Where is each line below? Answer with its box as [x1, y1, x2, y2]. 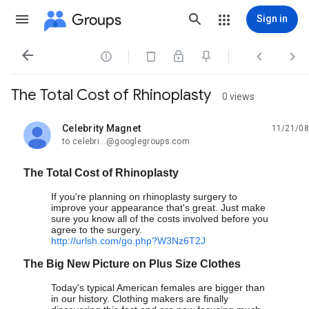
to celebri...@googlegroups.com [62, 137, 190, 146]
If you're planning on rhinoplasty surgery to [51, 190, 237, 202]
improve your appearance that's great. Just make [51, 201, 266, 213]
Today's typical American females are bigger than [51, 281, 265, 293]
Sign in [257, 13, 288, 24]
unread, [62, 128, 95, 139]
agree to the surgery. [51, 223, 142, 235]
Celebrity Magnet [62, 123, 141, 134]
